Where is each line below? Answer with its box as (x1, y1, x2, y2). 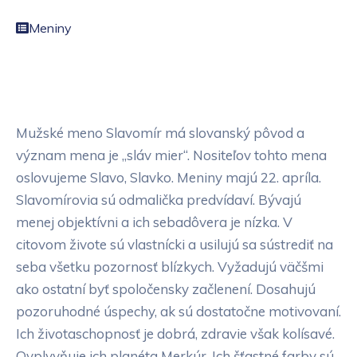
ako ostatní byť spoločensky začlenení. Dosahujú (16, 280, 316, 298)
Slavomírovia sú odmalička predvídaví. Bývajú (16, 191, 301, 209)
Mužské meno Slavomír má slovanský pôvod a (16, 124, 304, 142)
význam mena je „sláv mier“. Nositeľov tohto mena (16, 147, 327, 164)
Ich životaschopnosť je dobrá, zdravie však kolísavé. (16, 325, 335, 343)
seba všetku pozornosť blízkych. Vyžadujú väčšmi (16, 258, 324, 276)
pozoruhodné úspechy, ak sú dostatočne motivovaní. (16, 303, 341, 320)
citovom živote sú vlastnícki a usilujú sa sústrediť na (16, 236, 333, 253)
